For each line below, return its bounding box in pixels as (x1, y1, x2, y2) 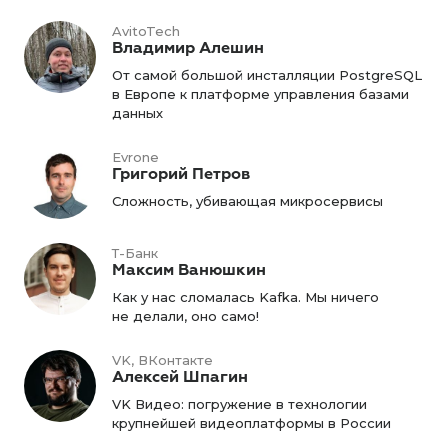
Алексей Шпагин (112, 367, 248, 387)
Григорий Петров (112, 164, 250, 184)
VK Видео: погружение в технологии (112, 396, 367, 412)
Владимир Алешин (112, 38, 264, 58)
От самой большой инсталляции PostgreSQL (112, 67, 422, 83)
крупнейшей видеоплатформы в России (112, 415, 391, 431)
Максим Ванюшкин (112, 260, 266, 280)
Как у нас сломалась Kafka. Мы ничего (112, 289, 379, 305)
